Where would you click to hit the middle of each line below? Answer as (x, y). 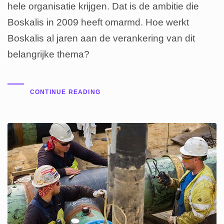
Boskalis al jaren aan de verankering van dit (101, 38)
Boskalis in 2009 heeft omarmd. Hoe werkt (98, 22)
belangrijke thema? (48, 54)
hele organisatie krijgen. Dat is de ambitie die (103, 6)
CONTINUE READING (65, 92)
